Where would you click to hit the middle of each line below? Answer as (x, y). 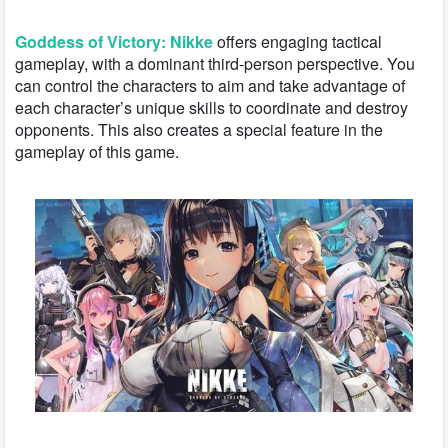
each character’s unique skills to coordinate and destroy (211, 107)
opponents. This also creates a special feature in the (199, 129)
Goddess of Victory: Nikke (114, 41)
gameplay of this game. (97, 151)
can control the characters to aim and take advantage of (210, 85)
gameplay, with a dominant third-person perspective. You (215, 63)
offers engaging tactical (297, 41)
